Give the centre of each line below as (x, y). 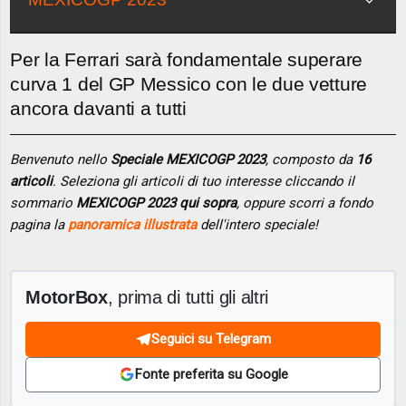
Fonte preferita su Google (211, 375)
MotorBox (67, 296)
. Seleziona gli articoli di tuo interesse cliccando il (204, 182)
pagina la (39, 225)
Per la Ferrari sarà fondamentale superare (186, 60)
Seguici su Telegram (211, 339)
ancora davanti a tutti (98, 109)
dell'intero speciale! (258, 225)
